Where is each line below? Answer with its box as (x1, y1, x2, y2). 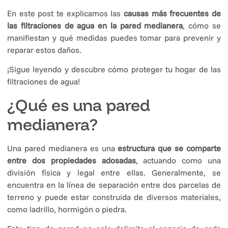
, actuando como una (135, 155, 221, 165)
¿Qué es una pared (7, 94, 150, 115)
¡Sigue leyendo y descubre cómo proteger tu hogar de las (7, 64, 221, 75)
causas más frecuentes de (124, 8, 221, 19)
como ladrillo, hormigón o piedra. (7, 204, 127, 214)
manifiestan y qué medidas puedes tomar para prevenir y (7, 33, 221, 43)
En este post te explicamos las (7, 8, 124, 19)
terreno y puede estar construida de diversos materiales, (7, 191, 221, 202)
